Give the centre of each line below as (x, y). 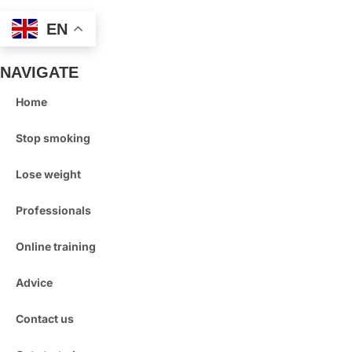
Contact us (45, 319)
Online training (56, 247)
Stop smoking (53, 138)
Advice (34, 283)
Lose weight (48, 174)
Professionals (53, 211)
